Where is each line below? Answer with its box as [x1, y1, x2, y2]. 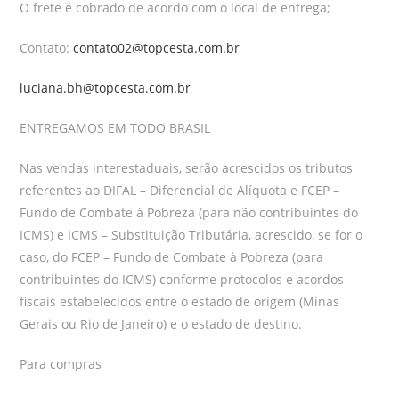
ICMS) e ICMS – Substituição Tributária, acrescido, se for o [20, 226, 363, 243]
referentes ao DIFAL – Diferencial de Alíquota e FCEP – [20, 182, 340, 199]
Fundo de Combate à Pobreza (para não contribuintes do [20, 204, 359, 221]
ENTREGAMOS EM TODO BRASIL [20, 119, 211, 136]
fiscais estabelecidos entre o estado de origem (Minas [20, 293, 340, 310]
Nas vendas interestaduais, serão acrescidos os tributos [20, 159, 354, 176]
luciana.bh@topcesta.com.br [20, 79, 191, 96]
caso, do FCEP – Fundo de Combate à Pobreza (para [20, 248, 324, 265]
